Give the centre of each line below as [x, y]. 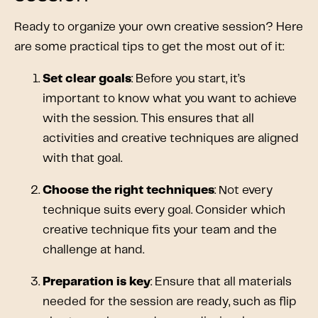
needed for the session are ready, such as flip [170, 301]
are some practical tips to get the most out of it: [149, 46]
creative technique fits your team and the [160, 230]
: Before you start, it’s [188, 78]
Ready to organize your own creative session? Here [159, 27]
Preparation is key [97, 281]
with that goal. [82, 158]
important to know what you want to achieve [170, 98]
